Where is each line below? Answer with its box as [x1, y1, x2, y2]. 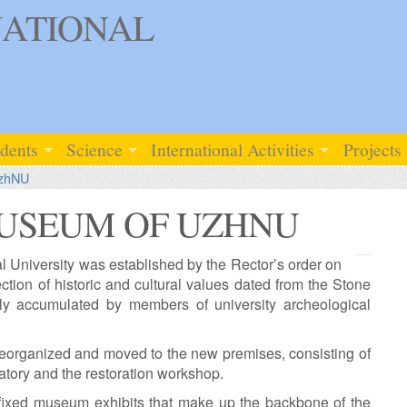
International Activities [151, 136, 315, 161]
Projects [342, 136, 402, 161]
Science [66, 136, 124, 161]
